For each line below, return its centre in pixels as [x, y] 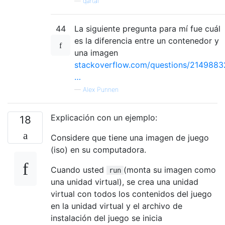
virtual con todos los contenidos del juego [131, 194]
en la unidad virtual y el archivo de [117, 206]
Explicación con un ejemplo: [104, 117]
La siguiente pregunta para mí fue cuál [147, 28]
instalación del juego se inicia [106, 218]
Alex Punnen [101, 89]
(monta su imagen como [170, 170]
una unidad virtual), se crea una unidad [125, 182]
